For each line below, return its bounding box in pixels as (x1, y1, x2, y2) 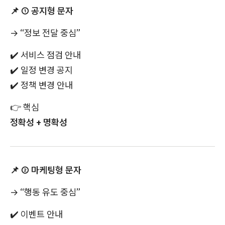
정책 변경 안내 (19, 79, 73, 91)
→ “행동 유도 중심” (10, 186, 80, 198)
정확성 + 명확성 (10, 117, 67, 129)
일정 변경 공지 (19, 64, 73, 76)
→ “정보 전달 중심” (10, 27, 80, 39)
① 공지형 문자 (19, 5, 73, 17)
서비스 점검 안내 (19, 49, 81, 61)
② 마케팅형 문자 (19, 164, 81, 176)
